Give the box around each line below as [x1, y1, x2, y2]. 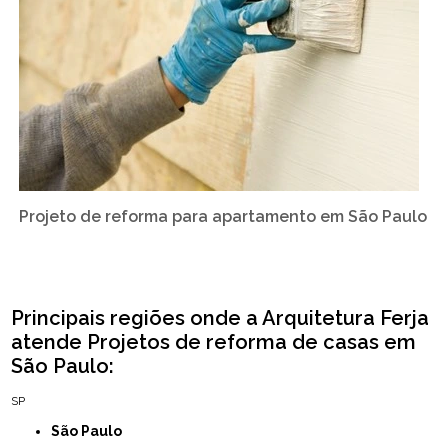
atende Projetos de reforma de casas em [11, 329, 417, 354]
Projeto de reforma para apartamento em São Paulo [19, 206, 428, 226]
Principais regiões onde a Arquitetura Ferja [11, 305, 430, 330]
